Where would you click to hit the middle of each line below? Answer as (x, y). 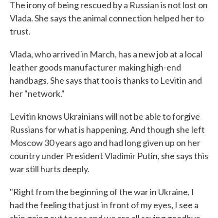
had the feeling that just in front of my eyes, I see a (104, 205)
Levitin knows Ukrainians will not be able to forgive (105, 116)
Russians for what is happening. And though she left (107, 129)
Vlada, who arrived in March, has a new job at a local (106, 54)
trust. (20, 31)
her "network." (37, 93)
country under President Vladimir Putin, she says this (109, 156)
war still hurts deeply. (50, 169)
